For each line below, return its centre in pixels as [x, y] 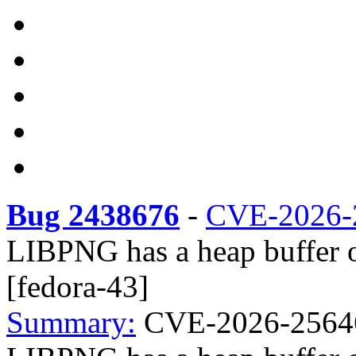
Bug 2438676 [93, 215]
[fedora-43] [77, 286]
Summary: [71, 322]
